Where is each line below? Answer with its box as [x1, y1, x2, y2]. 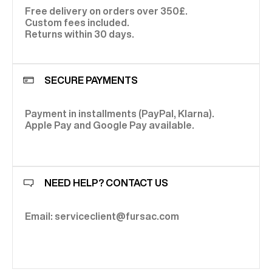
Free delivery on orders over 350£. [25, 6, 188, 16]
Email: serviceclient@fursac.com [25, 211, 179, 222]
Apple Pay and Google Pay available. [25, 120, 194, 131]
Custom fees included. [25, 18, 129, 28]
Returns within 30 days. [25, 29, 134, 39]
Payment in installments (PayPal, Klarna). [25, 109, 214, 119]
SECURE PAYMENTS [44, 75, 138, 85]
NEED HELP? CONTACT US [44, 177, 168, 188]
